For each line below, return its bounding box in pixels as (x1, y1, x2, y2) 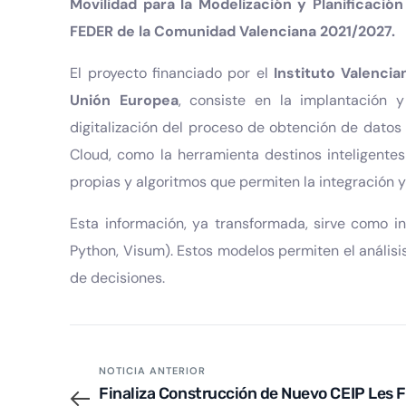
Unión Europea (70, 91, 179, 111)
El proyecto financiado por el (70, 63, 274, 83)
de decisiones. (70, 268, 166, 288)
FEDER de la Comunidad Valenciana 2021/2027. (70, 22, 396, 42)
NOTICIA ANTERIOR (99, 364, 207, 378)
